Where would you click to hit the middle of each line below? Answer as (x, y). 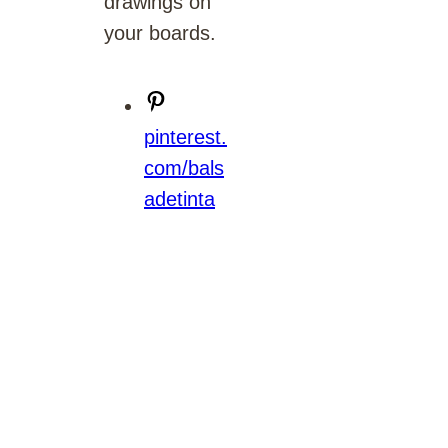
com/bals (184, 167)
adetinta (179, 198)
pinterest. (185, 136)
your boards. (160, 32)
